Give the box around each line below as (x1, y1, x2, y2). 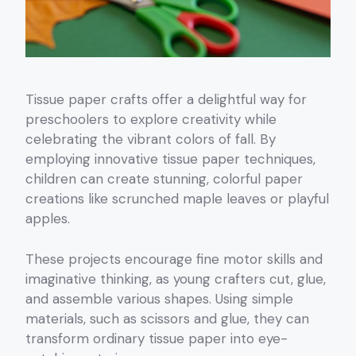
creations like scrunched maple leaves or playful (25, 190, 329, 208)
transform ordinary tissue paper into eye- (25, 329, 288, 347)
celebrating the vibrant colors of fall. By (25, 130, 276, 149)
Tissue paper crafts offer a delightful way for (25, 91, 307, 109)
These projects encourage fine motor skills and (25, 250, 323, 268)
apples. (25, 210, 70, 228)
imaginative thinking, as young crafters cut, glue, (25, 269, 326, 288)
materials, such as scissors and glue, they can (25, 309, 309, 327)
